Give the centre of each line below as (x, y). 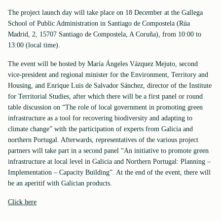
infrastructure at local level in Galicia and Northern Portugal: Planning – (109, 162)
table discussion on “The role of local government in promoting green (105, 107)
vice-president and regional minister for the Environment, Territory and (108, 75)
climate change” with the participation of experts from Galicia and (100, 129)
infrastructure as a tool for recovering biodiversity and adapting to (100, 118)
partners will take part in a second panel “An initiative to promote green (108, 151)
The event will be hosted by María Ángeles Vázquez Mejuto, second (103, 64)
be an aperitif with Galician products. (60, 183)
